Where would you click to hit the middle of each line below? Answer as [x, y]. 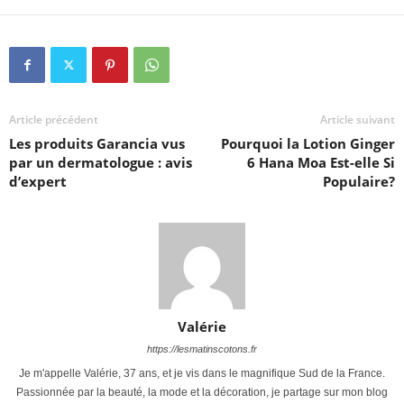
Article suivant [358, 120]
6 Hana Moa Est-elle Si [321, 163]
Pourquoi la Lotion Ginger [308, 144]
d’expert [38, 182]
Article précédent [54, 120]
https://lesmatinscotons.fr [202, 349]
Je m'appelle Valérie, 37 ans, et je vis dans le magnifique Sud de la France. [202, 374]
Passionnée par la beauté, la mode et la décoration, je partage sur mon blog [202, 393]
